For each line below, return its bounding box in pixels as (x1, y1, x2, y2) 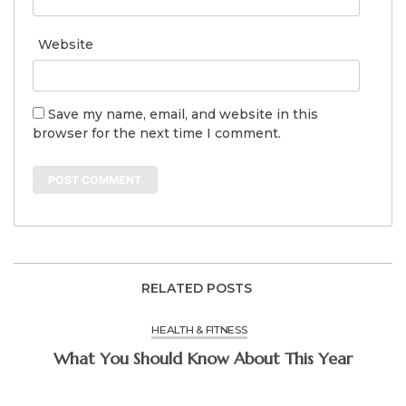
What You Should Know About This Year (285, 348, 353, 370)
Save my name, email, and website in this (48, 105, 318, 122)
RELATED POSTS (140, 280, 252, 297)
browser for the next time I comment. (33, 124, 281, 141)
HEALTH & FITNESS (151, 323, 247, 337)
